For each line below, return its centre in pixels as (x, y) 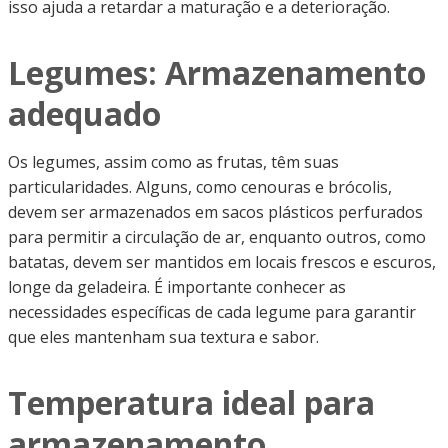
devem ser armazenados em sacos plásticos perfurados (215, 211)
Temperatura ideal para (191, 402)
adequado (84, 113)
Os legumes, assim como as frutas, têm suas (173, 161)
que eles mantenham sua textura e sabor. (163, 336)
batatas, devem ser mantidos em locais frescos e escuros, (222, 261)
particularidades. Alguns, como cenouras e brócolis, (200, 186)
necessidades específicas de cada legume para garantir (212, 311)
